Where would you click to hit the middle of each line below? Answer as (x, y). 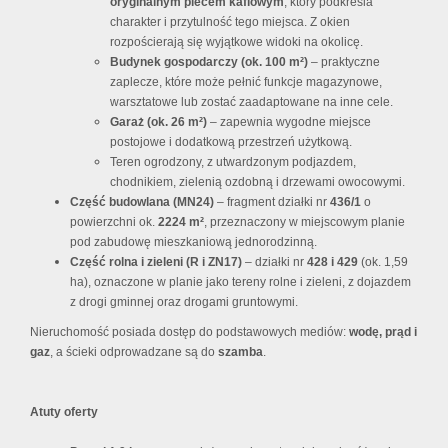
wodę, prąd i (383, 332)
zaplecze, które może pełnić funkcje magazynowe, (246, 82)
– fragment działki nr (272, 202)
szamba (240, 352)
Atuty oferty (64, 412)
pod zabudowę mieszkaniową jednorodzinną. (193, 242)
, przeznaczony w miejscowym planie (304, 222)
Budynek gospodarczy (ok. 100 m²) (209, 62)
